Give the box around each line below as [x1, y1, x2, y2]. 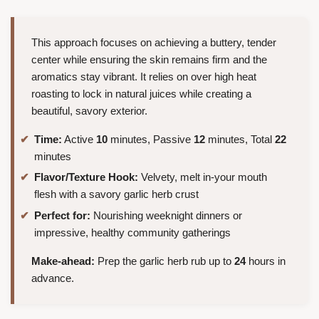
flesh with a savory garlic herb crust [34, 188, 199, 201]
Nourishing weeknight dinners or [90, 209, 242, 221]
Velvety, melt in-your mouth [138, 171, 267, 184]
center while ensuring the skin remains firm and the [31, 53, 267, 66]
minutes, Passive [108, 132, 194, 145]
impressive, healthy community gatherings [34, 226, 231, 239]
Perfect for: [34, 209, 90, 221]
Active [62, 132, 96, 145]
